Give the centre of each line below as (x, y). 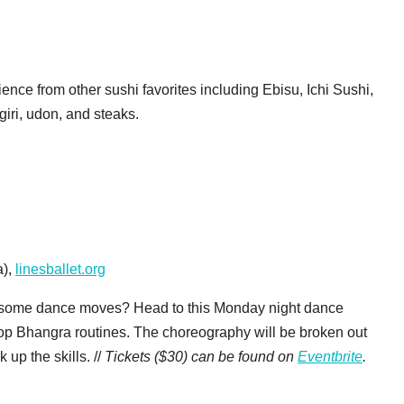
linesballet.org (60, 269)
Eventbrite (330, 356)
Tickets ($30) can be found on (201, 356)
